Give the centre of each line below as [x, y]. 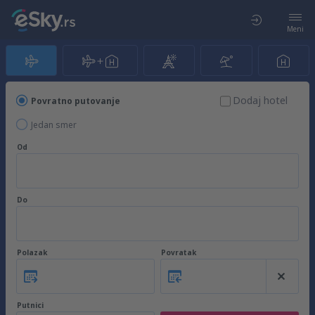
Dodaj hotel [260, 100]
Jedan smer [54, 125]
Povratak [179, 252]
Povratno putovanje [76, 101]
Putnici [30, 305]
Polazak [32, 252]
